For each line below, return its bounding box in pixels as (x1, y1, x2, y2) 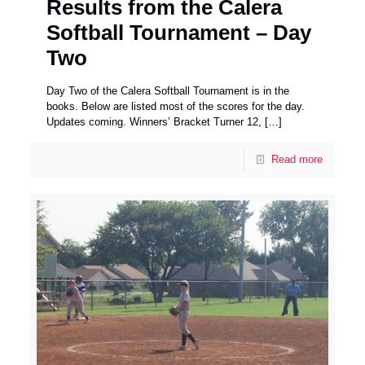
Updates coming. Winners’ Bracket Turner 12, (46, 115, 262, 128)
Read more (270, 152, 323, 165)
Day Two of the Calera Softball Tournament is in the (46, 84, 290, 97)
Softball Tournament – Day (46, 20, 312, 45)
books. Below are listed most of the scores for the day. (46, 99, 306, 112)
